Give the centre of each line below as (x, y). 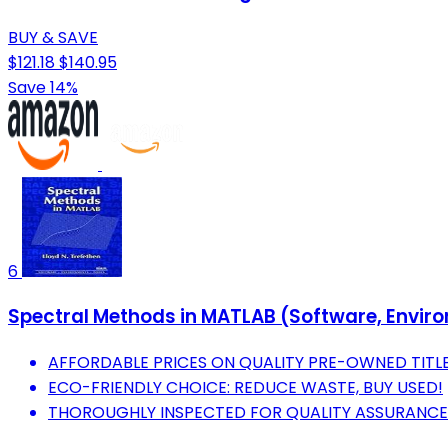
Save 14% (43, 87)
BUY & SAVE (53, 37)
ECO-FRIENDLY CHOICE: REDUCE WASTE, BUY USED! (245, 387)
